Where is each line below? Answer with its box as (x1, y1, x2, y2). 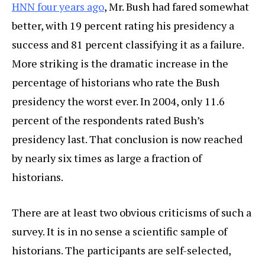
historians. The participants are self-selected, (12, 243, 231, 258)
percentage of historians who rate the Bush (12, 75, 219, 90)
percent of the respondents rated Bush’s (12, 113, 204, 128)
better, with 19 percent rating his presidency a (12, 18, 234, 33)
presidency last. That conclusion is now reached (12, 132, 243, 147)
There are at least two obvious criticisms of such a (12, 205, 251, 220)
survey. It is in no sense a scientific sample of (12, 224, 227, 239)
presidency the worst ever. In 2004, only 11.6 (12, 94, 225, 109)
